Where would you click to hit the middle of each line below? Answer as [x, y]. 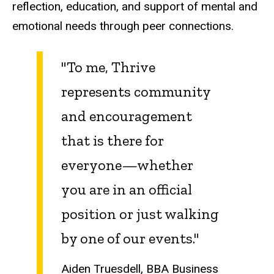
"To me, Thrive [108, 67]
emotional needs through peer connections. [123, 26]
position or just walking [140, 213]
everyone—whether [127, 165]
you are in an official [127, 189]
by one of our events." [130, 238]
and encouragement [127, 116]
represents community [136, 91]
